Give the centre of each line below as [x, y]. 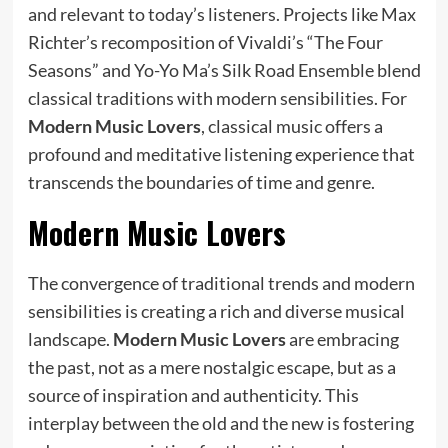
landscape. [70, 338]
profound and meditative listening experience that [221, 153]
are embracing [342, 338]
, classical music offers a [291, 125]
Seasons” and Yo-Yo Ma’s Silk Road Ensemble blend [224, 69]
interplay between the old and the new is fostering [220, 422]
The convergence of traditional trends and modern [221, 282]
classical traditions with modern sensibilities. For [217, 97]
